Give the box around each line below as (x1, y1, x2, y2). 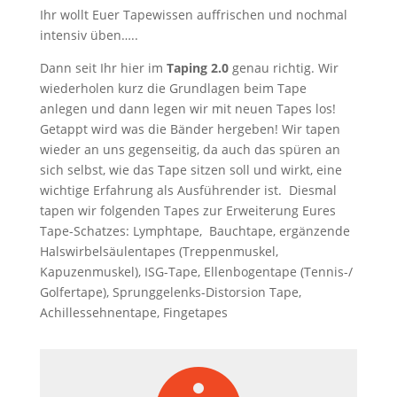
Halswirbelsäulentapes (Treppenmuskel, (39, 243, 278, 260)
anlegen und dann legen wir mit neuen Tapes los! (39, 100, 336, 117)
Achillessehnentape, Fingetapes (39, 304, 228, 321)
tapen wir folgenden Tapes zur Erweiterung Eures (39, 202, 336, 219)
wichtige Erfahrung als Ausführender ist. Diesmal (39, 182, 337, 198)
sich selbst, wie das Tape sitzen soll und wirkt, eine (39, 161, 342, 178)
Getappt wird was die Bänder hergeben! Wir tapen (39, 121, 340, 137)
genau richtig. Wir (228, 59, 339, 76)
